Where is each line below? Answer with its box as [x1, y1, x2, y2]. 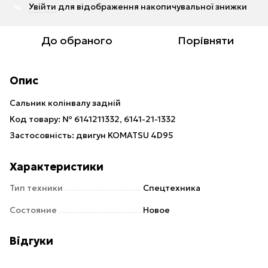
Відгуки [10, 234, 53, 248]
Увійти [29, 1, 56, 12]
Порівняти [178, 33, 234, 47]
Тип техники [10, 182, 63, 193]
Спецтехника [143, 182, 200, 193]
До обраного [41, 33, 112, 47]
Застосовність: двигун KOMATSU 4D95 [10, 130, 173, 141]
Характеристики [10, 160, 103, 173]
